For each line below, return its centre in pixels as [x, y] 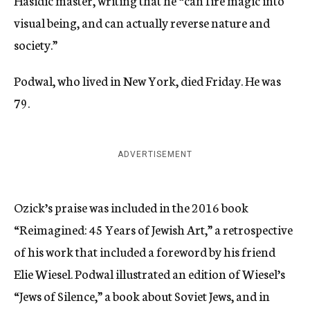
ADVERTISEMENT [155, 155]
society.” [36, 45]
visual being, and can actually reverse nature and [142, 22]
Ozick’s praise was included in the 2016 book [131, 207]
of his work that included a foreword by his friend [145, 252]
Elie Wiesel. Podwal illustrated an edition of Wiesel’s [149, 274]
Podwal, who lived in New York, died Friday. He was [147, 81]
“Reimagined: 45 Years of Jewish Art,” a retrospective [153, 229]
